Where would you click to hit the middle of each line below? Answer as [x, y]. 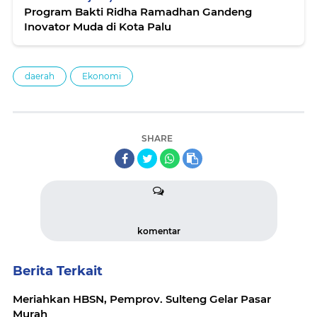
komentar [158, 231]
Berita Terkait [58, 271]
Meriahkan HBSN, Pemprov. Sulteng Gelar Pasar [142, 299]
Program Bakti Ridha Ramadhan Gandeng [138, 12]
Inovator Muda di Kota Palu [98, 27]
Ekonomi [102, 76]
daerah [40, 76]
